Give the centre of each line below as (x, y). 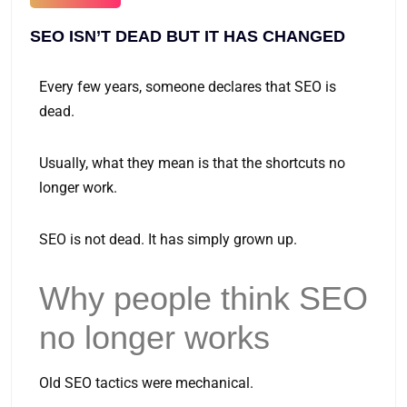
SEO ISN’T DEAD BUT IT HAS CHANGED (188, 36)
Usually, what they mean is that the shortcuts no (192, 163)
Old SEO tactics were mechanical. (146, 383)
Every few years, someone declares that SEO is (188, 87)
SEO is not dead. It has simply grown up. (168, 239)
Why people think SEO (203, 298)
